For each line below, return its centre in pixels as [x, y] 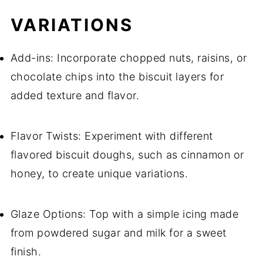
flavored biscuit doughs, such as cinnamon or [127, 155]
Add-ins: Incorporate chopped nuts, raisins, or [129, 58]
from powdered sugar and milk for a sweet [118, 233]
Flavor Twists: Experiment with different [112, 136]
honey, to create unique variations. [99, 174]
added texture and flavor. [75, 96]
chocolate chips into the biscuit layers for [117, 77]
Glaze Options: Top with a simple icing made [124, 214]
